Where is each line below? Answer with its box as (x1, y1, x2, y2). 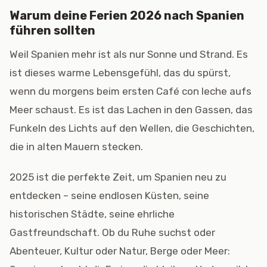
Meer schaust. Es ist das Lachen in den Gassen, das (10, 104, 253, 116)
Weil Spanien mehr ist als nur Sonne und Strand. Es (10, 48, 248, 60)
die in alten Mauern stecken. (10, 141, 143, 153)
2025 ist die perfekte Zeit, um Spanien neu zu (10, 171, 226, 183)
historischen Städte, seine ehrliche (10, 208, 175, 220)
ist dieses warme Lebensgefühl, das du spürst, (10, 67, 231, 79)
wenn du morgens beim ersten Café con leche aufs (10, 85, 252, 97)
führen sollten (10, 23, 95, 38)
